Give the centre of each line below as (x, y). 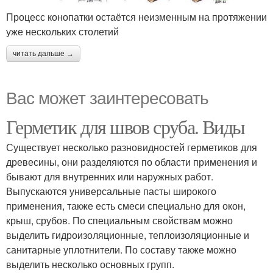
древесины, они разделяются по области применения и (132, 161)
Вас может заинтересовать (107, 97)
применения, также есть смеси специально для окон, (126, 205)
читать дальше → (43, 53)
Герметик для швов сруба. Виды (126, 126)
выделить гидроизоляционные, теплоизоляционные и (128, 235)
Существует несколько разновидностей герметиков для (132, 147)
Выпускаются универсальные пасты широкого (111, 191)
